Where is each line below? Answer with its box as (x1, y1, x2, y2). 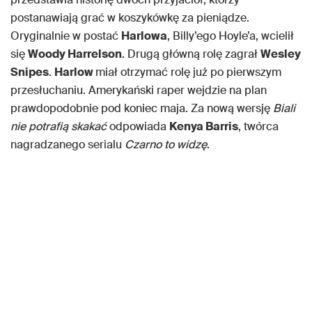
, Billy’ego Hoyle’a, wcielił (167, 29, 294, 44)
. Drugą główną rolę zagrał (122, 47, 260, 62)
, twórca (238, 119, 279, 134)
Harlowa (121, 29, 167, 44)
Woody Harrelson (28, 47, 122, 62)
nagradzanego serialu (10, 137, 125, 153)
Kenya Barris (169, 119, 238, 134)
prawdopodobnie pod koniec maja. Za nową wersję (10, 101, 273, 116)
